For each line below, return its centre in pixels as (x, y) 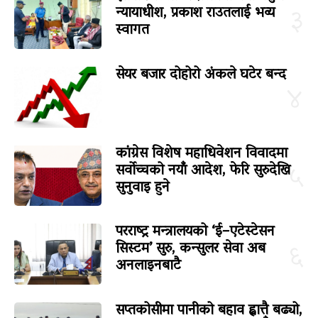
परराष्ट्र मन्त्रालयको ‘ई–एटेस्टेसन (195, 232)
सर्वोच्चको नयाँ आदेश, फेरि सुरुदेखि (203, 171)
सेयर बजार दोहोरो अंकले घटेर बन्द (201, 75)
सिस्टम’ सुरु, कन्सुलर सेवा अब (190, 250)
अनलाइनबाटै (148, 267)
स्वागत (132, 30)
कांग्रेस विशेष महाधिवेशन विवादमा (201, 154)
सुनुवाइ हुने (142, 188)
